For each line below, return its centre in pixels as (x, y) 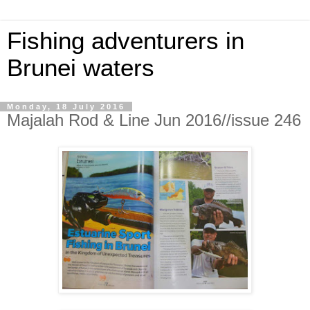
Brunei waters (81, 68)
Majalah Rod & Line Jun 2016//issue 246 (154, 120)
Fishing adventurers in (126, 41)
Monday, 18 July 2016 (66, 107)
